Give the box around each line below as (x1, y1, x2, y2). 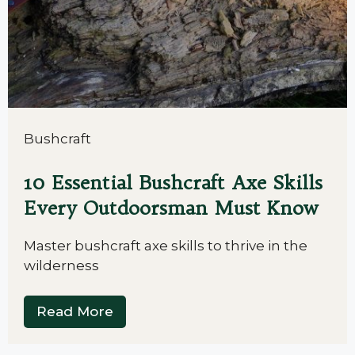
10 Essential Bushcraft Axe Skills (24, 170, 323, 194)
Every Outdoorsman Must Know (24, 195, 318, 219)
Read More (36, 303, 113, 319)
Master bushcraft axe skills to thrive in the (24, 237, 307, 254)
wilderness (24, 257, 99, 273)
